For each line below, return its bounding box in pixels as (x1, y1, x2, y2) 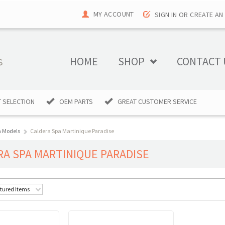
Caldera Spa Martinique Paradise (30, 127, 114, 135)
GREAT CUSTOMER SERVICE (118, 97, 197, 106)
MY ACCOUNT (93, 10, 134, 19)
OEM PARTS (59, 97, 93, 106)
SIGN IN (154, 10, 177, 20)
